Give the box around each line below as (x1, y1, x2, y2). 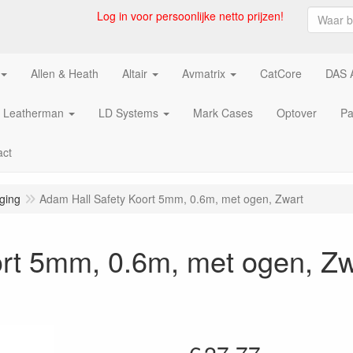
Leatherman (3, 105, 64, 121)
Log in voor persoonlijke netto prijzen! (97, 8, 284, 24)
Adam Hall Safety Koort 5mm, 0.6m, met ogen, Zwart (39, 191, 303, 206)
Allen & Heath (31, 65, 98, 81)
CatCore (260, 65, 302, 81)
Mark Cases (193, 105, 253, 121)
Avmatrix (182, 65, 225, 81)
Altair (122, 65, 147, 81)
